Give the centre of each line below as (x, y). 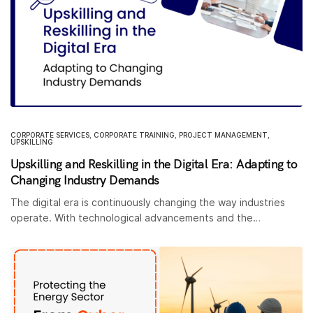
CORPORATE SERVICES (50, 135)
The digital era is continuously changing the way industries (148, 202)
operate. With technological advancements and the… (136, 218)
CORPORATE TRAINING (134, 135)
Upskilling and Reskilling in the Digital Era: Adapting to (154, 164)
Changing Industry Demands (85, 180)
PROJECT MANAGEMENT (223, 135)
